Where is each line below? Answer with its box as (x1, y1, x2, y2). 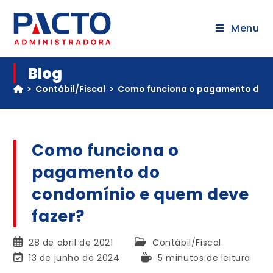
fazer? (32, 205, 85, 227)
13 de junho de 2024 (29, 252, 120, 264)
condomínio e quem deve (32, 183, 249, 205)
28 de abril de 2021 (29, 236, 113, 249)
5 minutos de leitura (158, 252, 251, 264)
